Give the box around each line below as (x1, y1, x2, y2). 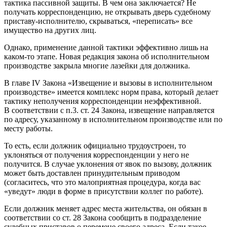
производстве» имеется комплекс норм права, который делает (4, 87, 218, 96)
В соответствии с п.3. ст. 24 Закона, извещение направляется (4, 105, 214, 115)
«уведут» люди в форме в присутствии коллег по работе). (4, 186, 203, 196)
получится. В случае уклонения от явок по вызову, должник (4, 159, 212, 168)
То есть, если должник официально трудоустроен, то (4, 141, 186, 150)
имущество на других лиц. (4, 25, 96, 34)
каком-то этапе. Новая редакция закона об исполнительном (4, 52, 209, 61)
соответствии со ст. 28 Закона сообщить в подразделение (4, 213, 201, 222)
